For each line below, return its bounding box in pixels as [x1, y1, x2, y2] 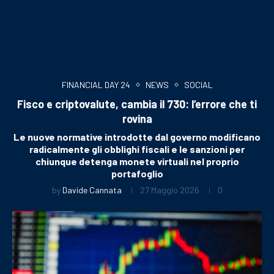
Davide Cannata [62, 184, 122, 195]
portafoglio [111, 167, 163, 179]
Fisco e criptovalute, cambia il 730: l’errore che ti [17, 97, 257, 111]
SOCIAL [183, 79, 213, 90]
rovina [122, 111, 152, 125]
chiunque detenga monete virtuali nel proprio [35, 155, 239, 167]
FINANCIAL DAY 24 [61, 79, 130, 90]
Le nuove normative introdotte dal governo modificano [13, 130, 261, 143]
